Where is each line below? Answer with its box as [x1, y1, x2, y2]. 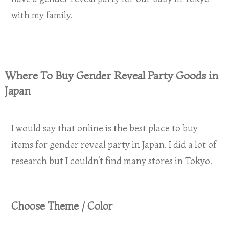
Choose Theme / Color [11, 200, 113, 213]
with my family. [11, 9, 73, 21]
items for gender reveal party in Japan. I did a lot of [11, 139, 217, 151]
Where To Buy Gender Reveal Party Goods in [4, 68, 218, 82]
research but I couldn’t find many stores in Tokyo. [11, 155, 213, 167]
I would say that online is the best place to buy [11, 122, 198, 134]
